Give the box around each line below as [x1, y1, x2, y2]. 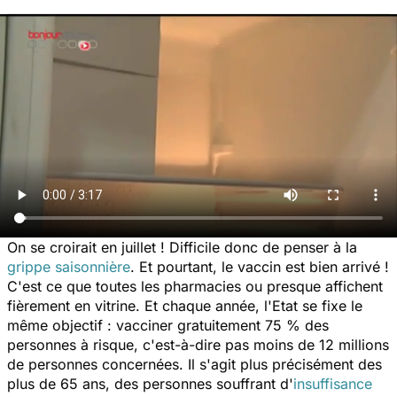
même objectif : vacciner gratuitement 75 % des [7, 315, 329, 334]
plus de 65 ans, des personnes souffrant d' [7, 374, 293, 393]
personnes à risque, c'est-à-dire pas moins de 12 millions [7, 335, 389, 354]
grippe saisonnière [7, 257, 130, 276]
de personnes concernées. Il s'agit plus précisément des [7, 354, 382, 373]
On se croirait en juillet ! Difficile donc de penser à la [7, 237, 357, 256]
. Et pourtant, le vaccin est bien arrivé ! [130, 257, 389, 276]
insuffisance [293, 374, 372, 393]
